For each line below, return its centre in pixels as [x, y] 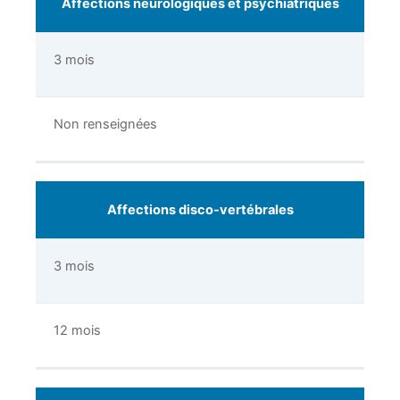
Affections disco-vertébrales [200, 210]
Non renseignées [105, 125]
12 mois [77, 331]
